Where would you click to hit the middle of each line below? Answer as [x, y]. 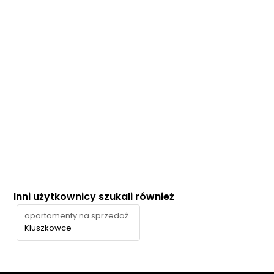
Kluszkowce [48, 228]
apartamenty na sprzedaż [76, 216]
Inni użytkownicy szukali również [94, 197]
